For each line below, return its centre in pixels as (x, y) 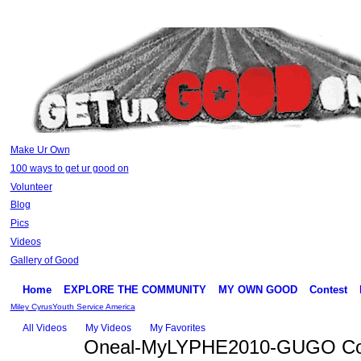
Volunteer (31, 187)
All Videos (44, 328)
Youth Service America (93, 306)
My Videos (108, 328)
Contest (328, 289)
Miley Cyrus (31, 306)
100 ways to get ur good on (69, 168)
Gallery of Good (44, 260)
